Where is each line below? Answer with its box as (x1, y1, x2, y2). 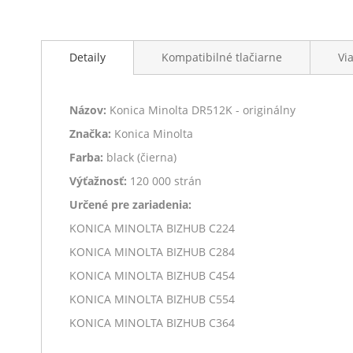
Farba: (69, 150, 103, 165)
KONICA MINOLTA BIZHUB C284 (69, 244, 235, 259)
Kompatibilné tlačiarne (162, 50, 282, 65)
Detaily (69, 50, 106, 65)
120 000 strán (127, 173, 202, 188)
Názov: (69, 102, 106, 117)
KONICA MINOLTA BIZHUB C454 (69, 268, 235, 283)
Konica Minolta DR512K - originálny (106, 102, 295, 117)
